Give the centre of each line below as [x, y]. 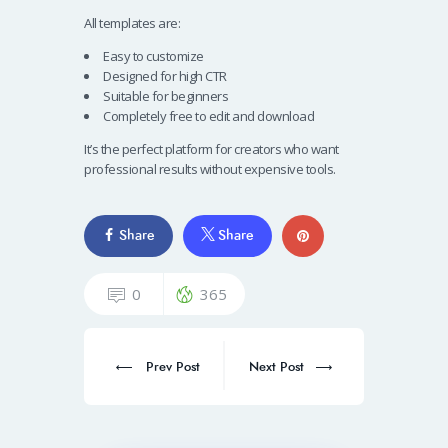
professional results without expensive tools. [210, 169]
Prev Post [173, 367]
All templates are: [132, 23]
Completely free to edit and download [208, 116]
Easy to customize [153, 56]
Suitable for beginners [165, 96]
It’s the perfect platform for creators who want [211, 149]
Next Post [277, 367]
